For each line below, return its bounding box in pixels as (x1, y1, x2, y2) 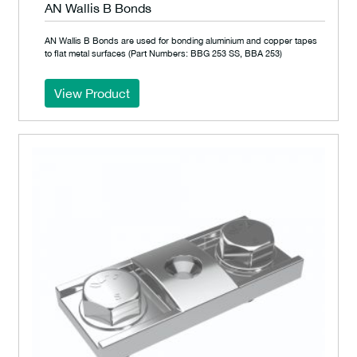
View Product (54, 86, 130, 100)
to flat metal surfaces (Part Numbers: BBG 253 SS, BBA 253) (45, 48, 282, 58)
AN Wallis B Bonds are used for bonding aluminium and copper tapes (45, 35, 317, 45)
